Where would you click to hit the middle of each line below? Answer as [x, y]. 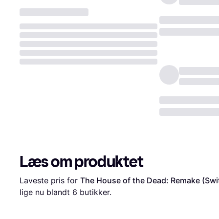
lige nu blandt [46, 192]
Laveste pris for [50, 181]
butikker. [94, 192]
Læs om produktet [82, 162]
